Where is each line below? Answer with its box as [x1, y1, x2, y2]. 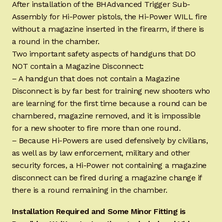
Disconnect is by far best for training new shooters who [11, 86, 210, 96]
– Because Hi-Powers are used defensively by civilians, [11, 136, 208, 146]
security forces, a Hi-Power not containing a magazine [11, 161, 207, 170]
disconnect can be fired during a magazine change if [11, 173, 202, 183]
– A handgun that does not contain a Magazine [11, 74, 180, 84]
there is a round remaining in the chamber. [11, 185, 168, 195]
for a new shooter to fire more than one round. [11, 123, 181, 133]
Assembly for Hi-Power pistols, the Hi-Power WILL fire [11, 12, 207, 22]
